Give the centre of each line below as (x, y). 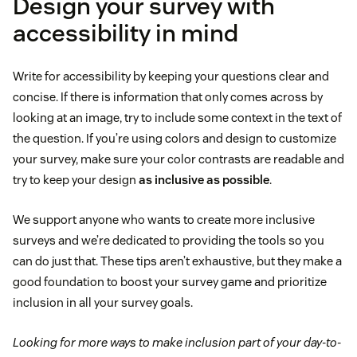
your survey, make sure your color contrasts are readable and (178, 159)
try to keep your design (76, 180)
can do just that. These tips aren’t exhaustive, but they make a (177, 261)
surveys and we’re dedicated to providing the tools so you (169, 241)
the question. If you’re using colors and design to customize (175, 139)
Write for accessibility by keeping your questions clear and (171, 76)
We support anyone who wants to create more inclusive (164, 220)
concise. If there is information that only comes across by (168, 97)
